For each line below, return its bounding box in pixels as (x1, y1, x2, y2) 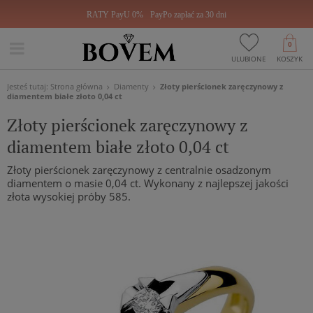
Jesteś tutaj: (7, 81, 50, 92)
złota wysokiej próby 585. (7, 189, 131, 203)
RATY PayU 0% (87, 10, 143, 20)
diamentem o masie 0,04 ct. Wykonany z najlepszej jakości (7, 176, 289, 190)
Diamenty (114, 81, 149, 92)
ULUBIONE (231, 54, 266, 64)
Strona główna (50, 81, 103, 92)
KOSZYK (277, 54, 303, 64)
